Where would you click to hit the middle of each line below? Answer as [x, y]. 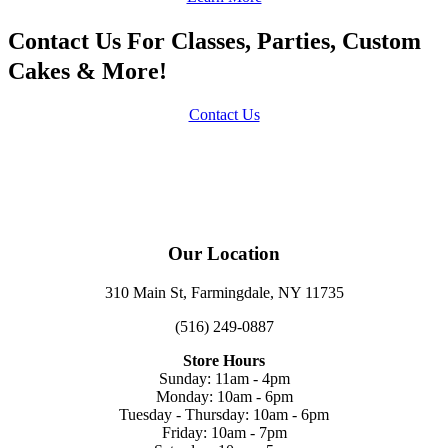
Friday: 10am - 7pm [224, 432]
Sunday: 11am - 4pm [224, 378]
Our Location [224, 254]
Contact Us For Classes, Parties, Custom [214, 41]
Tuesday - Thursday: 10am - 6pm [224, 414]
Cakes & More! [87, 71]
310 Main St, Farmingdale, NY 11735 [224, 292]
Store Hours [224, 360]
